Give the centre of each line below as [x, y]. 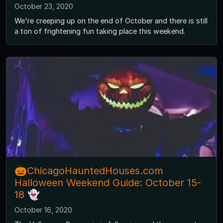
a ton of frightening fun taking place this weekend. [100, 31]
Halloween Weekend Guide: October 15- [108, 182]
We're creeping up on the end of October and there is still [111, 20]
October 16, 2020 [43, 210]
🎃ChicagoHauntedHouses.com [89, 170]
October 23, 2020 [44, 6]
